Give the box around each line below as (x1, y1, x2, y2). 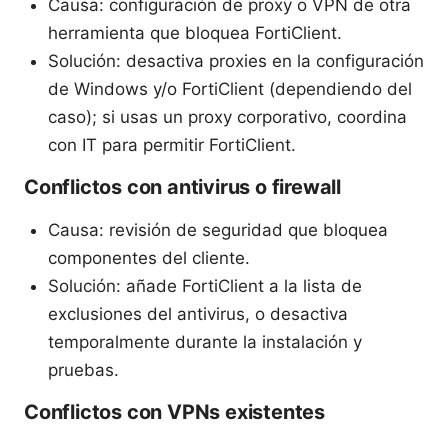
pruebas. (48, 359, 119, 380)
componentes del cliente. (48, 247, 250, 268)
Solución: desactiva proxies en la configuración (48, 50, 424, 71)
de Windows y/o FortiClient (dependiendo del (48, 78, 412, 99)
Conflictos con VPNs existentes (24, 399, 326, 424)
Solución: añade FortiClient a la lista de (48, 275, 362, 296)
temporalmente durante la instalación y (48, 331, 362, 352)
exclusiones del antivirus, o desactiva (48, 303, 348, 324)
